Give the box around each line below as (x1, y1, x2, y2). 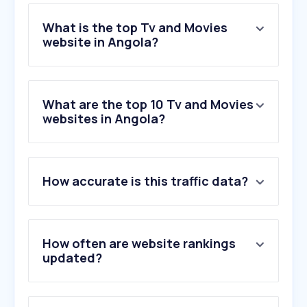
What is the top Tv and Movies (42, 19, 228, 36)
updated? (42, 249, 102, 267)
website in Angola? (42, 34, 158, 51)
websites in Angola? (42, 110, 165, 127)
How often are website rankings (42, 235, 236, 252)
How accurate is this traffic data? (42, 173, 248, 190)
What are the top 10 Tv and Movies (42, 96, 254, 113)
